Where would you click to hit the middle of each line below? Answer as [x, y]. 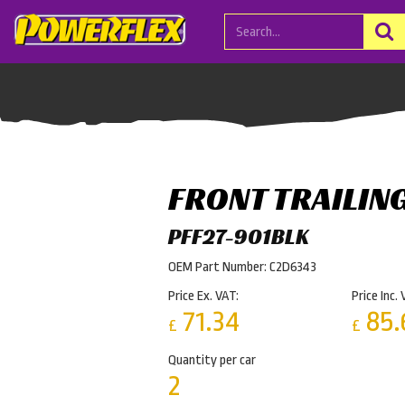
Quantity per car [212, 360]
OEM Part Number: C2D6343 [242, 267]
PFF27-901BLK [239, 237]
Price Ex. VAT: [203, 296]
